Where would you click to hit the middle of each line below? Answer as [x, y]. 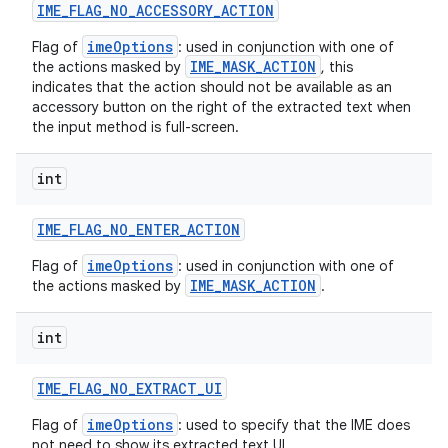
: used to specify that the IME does [294, 425]
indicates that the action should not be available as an [212, 87]
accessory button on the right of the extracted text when [221, 107]
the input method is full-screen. [135, 127]
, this [337, 67]
